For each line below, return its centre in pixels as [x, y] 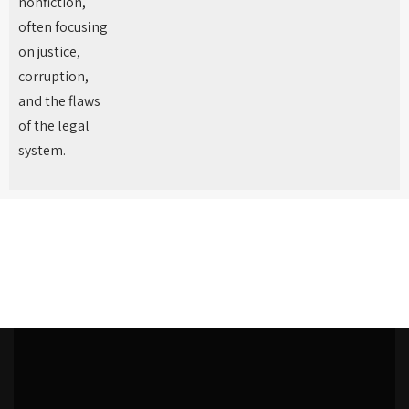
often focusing [63, 27]
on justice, [49, 52]
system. [42, 150]
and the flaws [59, 101]
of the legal [54, 126]
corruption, [53, 76]
